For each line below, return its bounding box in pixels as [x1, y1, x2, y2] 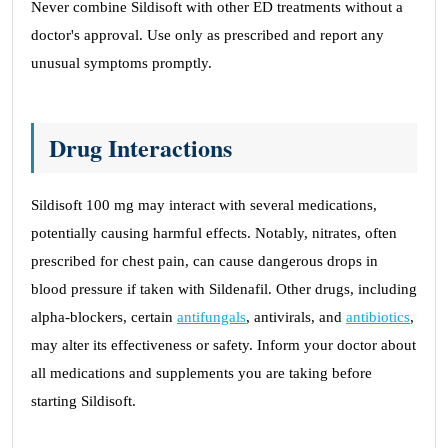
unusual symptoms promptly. [31, 55, 212, 71]
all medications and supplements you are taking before [31, 365, 372, 381]
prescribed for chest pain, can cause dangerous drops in [31, 253, 378, 269]
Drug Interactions [49, 130, 232, 165]
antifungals [177, 309, 246, 325]
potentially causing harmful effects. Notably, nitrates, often [31, 225, 397, 241]
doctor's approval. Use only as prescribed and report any [31, 27, 384, 43]
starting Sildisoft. [31, 393, 136, 409]
